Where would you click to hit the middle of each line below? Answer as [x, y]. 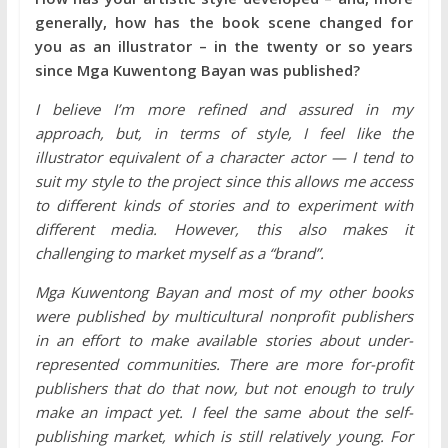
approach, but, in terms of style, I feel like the [224, 132]
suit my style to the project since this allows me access [224, 180]
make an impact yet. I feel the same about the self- [224, 411]
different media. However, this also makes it [224, 228]
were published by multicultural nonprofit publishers [224, 315]
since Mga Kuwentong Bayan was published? [197, 69]
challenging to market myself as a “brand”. [179, 252]
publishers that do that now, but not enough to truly [224, 387]
